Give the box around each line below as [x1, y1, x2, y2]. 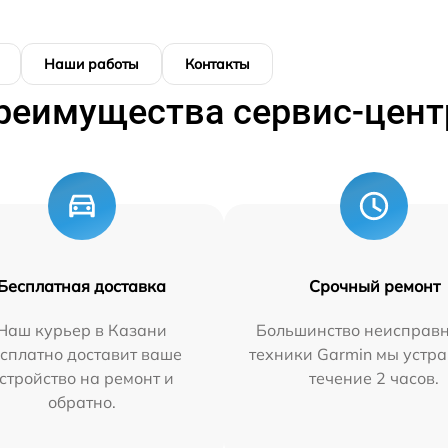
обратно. [47, 392, 116, 412]
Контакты [185, 55, 250, 73]
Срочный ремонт [308, 276, 440, 296]
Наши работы [44, 55, 139, 73]
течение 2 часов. [309, 368, 440, 388]
